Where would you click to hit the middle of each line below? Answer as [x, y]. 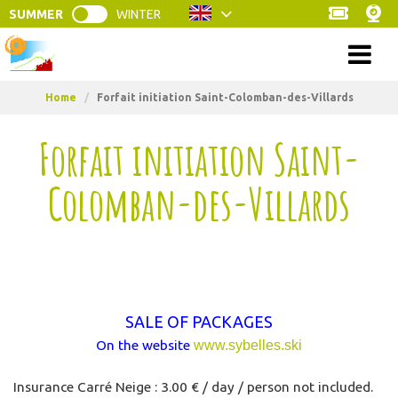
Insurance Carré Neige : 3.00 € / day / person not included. [194, 387]
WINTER [139, 14]
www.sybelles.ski [248, 345]
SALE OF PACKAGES [199, 322]
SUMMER [36, 14]
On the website [145, 345]
